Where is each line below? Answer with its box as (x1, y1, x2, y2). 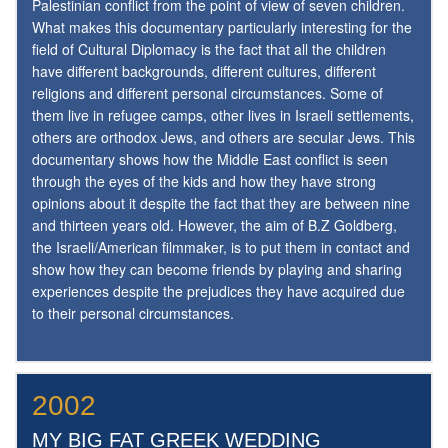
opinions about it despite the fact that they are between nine (32, 193, 410, 214)
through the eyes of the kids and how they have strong (32, 171, 376, 192)
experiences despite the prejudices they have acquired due (32, 281, 405, 302)
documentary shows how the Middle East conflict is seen (32, 149, 388, 170)
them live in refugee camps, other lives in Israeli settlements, (32, 105, 414, 126)
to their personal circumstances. (32, 303, 234, 324)
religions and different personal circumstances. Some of (32, 83, 383, 104)
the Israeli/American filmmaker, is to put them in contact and (32, 237, 410, 258)
